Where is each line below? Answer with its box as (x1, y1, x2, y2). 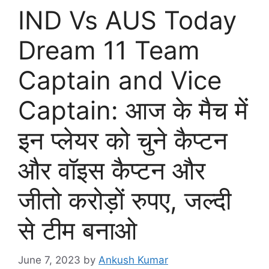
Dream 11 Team (18, 35, 200, 65)
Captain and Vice (18, 65, 222, 95)
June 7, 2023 (18, 253, 80, 266)
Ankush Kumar (98, 253, 168, 266)
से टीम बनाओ (18, 215, 137, 246)
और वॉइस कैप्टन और (18, 155, 205, 186)
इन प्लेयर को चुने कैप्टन (18, 125, 228, 156)
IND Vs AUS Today (18, 5, 237, 35)
